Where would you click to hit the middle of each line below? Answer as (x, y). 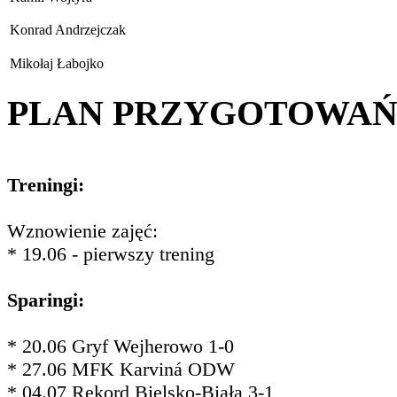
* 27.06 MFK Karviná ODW (121, 370)
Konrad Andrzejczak (68, 29)
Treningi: (46, 185)
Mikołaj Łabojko (57, 63)
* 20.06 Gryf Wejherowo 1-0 (121, 346)
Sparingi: (46, 300)
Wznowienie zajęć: (85, 231)
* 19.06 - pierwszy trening (111, 254)
